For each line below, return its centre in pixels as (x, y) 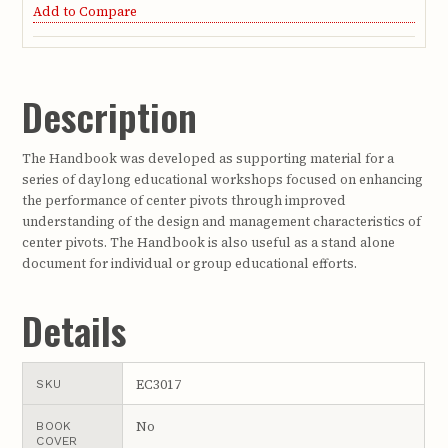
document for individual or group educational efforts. (190, 264)
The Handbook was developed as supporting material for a (208, 159)
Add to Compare (85, 11)
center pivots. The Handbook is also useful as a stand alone (209, 243)
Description (110, 116)
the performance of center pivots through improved (184, 201)
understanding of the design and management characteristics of (222, 222)
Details (74, 329)
